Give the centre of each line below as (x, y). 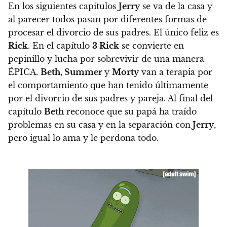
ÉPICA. (23, 72)
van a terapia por (176, 72)
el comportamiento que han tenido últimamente (108, 85)
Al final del (190, 99)
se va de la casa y (176, 6)
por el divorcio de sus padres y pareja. (88, 99)
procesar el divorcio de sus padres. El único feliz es (113, 33)
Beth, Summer (72, 72)
